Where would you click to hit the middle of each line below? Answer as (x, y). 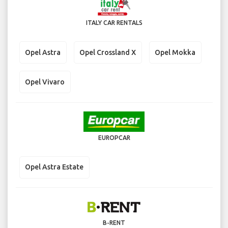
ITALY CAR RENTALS (114, 23)
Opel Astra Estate (54, 167)
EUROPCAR (114, 137)
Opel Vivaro (45, 82)
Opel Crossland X (108, 52)
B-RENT (114, 223)
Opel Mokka (175, 52)
